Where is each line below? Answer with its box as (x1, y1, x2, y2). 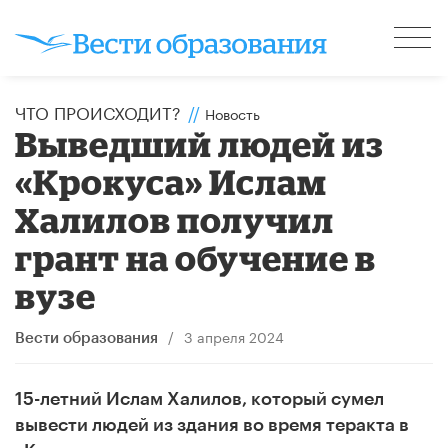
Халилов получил (15, 199, 335, 239)
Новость (205, 101, 260, 124)
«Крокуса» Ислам (15, 161, 328, 201)
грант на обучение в (15, 237, 377, 277)
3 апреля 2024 (183, 324, 284, 347)
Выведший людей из (15, 123, 385, 163)
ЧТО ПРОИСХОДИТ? (15, 97, 181, 124)
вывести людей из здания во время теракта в (15, 415, 409, 434)
